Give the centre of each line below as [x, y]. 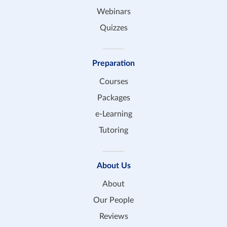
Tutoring [113, 130]
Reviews [113, 217]
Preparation [113, 64]
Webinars [113, 12]
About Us [113, 166]
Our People [113, 200]
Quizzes [113, 28]
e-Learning [113, 114]
